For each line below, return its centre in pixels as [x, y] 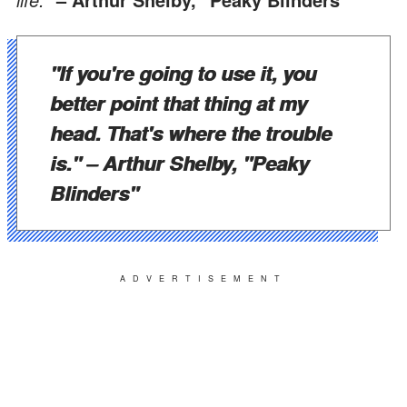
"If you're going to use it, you [183, 72]
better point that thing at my [179, 102]
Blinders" [94, 192]
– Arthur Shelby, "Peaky [198, 162]
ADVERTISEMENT [203, 278]
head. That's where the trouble [191, 132]
